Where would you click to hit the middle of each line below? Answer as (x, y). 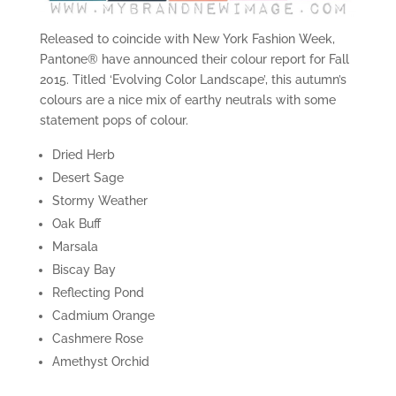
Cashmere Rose (97, 339)
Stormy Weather (99, 201)
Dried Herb (83, 155)
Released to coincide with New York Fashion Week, (187, 39)
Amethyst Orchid (100, 362)
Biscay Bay (84, 270)
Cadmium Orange (103, 316)
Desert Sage (88, 178)
